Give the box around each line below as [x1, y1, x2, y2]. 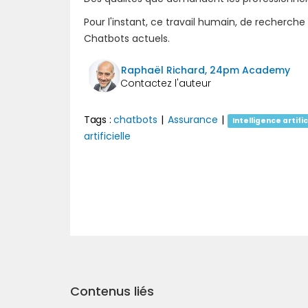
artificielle [84, 129, 131, 143]
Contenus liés [70, 282, 154, 300]
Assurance [167, 112, 218, 126]
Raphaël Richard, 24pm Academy [121, 63, 290, 77]
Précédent [106, 185, 156, 199]
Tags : [84, 112, 113, 126]
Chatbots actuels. [84, 31, 170, 45]
